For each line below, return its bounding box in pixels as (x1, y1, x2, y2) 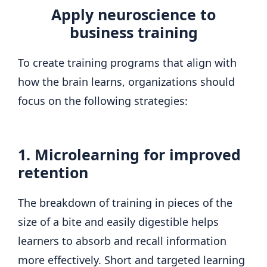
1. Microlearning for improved (18, 144, 241, 164)
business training (69, 21, 198, 42)
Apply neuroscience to (51, 4, 216, 24)
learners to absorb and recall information (18, 233, 226, 248)
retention (18, 162, 88, 182)
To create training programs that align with (18, 55, 237, 70)
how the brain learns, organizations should (18, 74, 235, 89)
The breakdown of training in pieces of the (18, 195, 232, 210)
